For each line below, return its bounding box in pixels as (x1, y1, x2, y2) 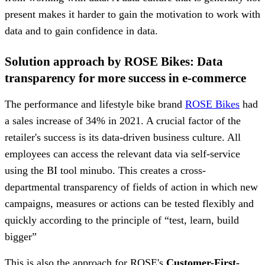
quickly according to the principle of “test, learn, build (5, 214, 239, 226)
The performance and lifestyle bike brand (5, 98, 185, 110)
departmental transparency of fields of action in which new (5, 180, 258, 193)
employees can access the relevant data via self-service (5, 147, 240, 160)
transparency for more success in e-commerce (5, 70, 246, 85)
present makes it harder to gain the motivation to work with (5, 8, 260, 20)
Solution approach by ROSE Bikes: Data (5, 54, 223, 69)
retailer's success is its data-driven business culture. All (5, 131, 241, 143)
